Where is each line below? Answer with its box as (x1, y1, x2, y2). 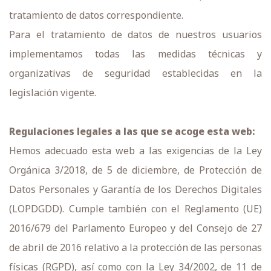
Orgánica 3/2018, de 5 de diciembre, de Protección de (9, 163, 262, 177)
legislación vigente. (9, 86, 96, 99)
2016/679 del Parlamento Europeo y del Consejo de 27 (9, 221, 262, 235)
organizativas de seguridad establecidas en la (9, 67, 262, 80)
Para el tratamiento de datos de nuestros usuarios (9, 28, 262, 41)
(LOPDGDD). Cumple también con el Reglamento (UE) (9, 202, 262, 215)
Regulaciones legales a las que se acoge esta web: (9, 125, 255, 138)
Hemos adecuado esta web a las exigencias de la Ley (9, 144, 262, 157)
